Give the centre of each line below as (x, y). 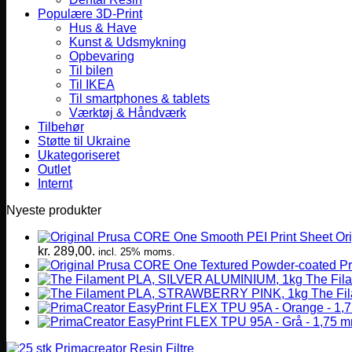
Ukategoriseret (79, 155)
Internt (55, 183)
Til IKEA (92, 84)
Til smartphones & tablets (139, 99)
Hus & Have (103, 28)
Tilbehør (61, 127)
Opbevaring (102, 56)
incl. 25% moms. (137, 252)
